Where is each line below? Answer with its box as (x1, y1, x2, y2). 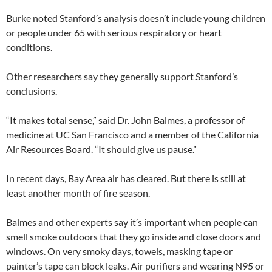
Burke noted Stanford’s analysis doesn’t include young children (6, 12, 265, 24)
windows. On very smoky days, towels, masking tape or (6, 245, 233, 257)
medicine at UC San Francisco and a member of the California (6, 129, 259, 141)
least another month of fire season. (6, 187, 150, 199)
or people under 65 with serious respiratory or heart (6, 27, 222, 39)
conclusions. (6, 85, 57, 97)
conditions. (6, 41, 52, 53)
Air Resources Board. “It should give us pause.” (6, 143, 197, 155)
